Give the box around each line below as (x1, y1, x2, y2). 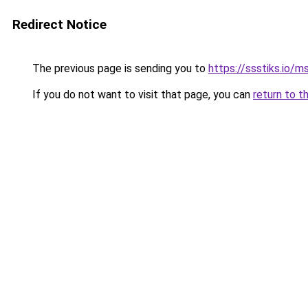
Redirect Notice (12, 16, 107, 32)
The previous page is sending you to (30, 62, 208, 75)
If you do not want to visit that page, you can (30, 88, 253, 101)
